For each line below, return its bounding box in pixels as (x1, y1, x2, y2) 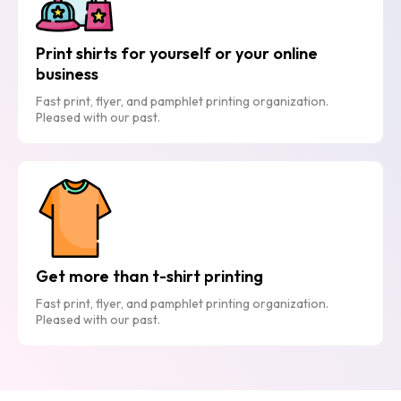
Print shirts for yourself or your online (36, 42, 318, 64)
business (36, 63, 98, 84)
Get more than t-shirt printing (36, 265, 263, 286)
